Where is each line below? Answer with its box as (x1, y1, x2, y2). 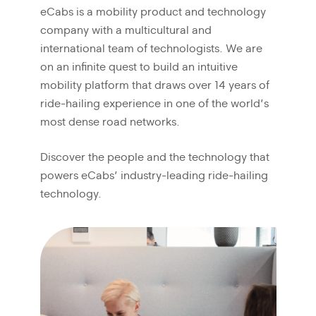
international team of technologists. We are (39, 42, 262, 54)
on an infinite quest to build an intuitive (39, 61, 238, 73)
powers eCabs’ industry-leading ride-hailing (39, 169, 268, 181)
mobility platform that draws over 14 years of (39, 79, 269, 91)
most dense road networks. (39, 116, 180, 128)
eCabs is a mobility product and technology (39, 6, 266, 18)
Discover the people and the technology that (39, 151, 269, 163)
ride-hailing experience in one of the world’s (39, 97, 269, 109)
